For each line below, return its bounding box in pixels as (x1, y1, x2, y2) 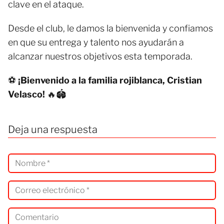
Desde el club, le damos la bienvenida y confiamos (8, 23, 213, 34)
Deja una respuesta (8, 123, 97, 136)
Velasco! (8, 89, 45, 100)
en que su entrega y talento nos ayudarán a (8, 37, 184, 48)
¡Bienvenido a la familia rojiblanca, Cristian (18, 75, 202, 86)
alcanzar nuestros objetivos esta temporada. (8, 51, 192, 62)
